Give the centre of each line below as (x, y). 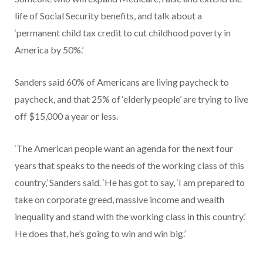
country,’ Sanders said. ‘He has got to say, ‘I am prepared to (130, 182)
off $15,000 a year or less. (66, 116)
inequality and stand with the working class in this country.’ (130, 216)
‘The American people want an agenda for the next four (124, 148)
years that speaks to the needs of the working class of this (129, 165)
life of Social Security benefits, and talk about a (108, 15)
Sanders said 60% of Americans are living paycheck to (122, 82)
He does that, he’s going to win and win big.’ (100, 233)
